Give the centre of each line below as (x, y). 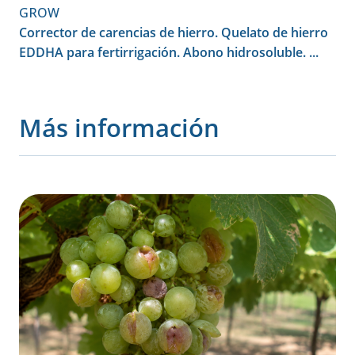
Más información (119, 128)
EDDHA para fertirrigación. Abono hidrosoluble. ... (169, 53)
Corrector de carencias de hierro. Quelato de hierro (174, 33)
